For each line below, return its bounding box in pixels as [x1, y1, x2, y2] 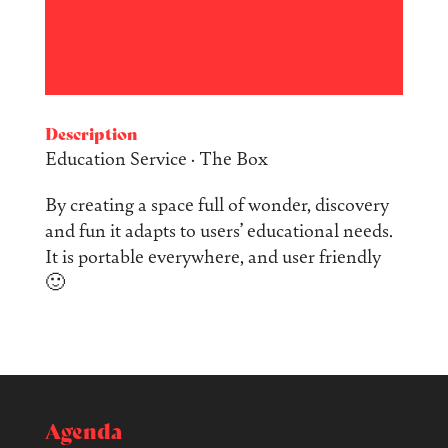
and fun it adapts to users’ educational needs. [44, 218, 393, 242]
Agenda [44, 419, 122, 444]
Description [44, 125, 138, 144]
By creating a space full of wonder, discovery [44, 192, 389, 216]
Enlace [196, 18, 251, 42]
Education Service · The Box [44, 146, 268, 170]
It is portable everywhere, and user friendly [44, 244, 381, 268]
